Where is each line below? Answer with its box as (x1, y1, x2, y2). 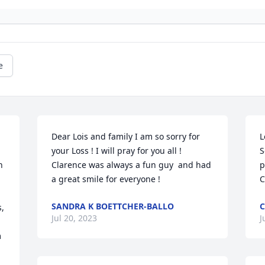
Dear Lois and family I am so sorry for (51, 131, 201, 143)
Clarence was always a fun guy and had (51, 159, 212, 171)
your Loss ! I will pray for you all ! (51, 145, 182, 157)
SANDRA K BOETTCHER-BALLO (51, 201, 174, 212)
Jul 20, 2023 (51, 212, 98, 224)
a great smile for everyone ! (51, 173, 161, 185)
